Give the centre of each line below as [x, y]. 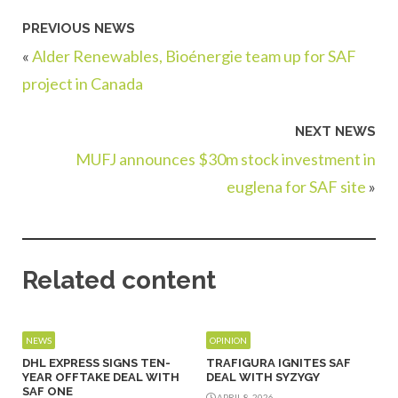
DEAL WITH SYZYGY [263, 377]
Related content [119, 280]
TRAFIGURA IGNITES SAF [278, 362]
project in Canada [83, 83]
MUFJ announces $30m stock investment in [226, 159]
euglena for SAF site [296, 187]
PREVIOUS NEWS [79, 28]
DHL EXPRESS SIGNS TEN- [96, 362]
